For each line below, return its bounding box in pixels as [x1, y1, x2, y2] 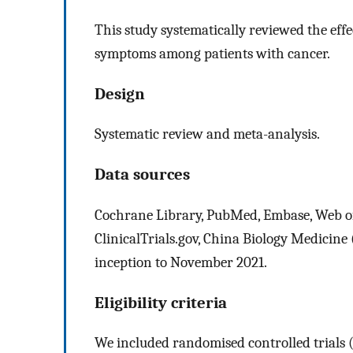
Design [95, 84, 145, 103]
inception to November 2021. [95, 253, 267, 271]
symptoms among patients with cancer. [95, 44, 330, 62]
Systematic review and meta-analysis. [95, 125, 320, 143]
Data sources [95, 165, 190, 184]
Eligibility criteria [95, 292, 227, 312]
